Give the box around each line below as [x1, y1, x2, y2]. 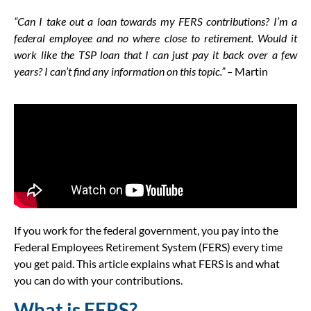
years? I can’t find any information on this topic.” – [14, 65, 235, 78]
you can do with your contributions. [14, 273, 183, 287]
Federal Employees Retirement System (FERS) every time [14, 239, 283, 253]
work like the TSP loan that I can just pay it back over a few [14, 48, 297, 62]
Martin [235, 65, 270, 78]
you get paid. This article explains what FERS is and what [14, 256, 280, 270]
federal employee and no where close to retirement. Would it [14, 31, 297, 45]
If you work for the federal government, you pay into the [14, 223, 278, 237]
